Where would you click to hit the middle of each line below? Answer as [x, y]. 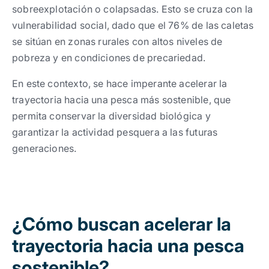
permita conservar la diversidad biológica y [111, 116]
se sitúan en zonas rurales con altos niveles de [117, 41]
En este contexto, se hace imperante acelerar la [120, 83]
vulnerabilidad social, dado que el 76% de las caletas [133, 25]
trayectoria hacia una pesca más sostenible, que [122, 100]
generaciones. [44, 148]
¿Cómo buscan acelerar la [122, 224]
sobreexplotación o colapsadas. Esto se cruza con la [133, 9]
